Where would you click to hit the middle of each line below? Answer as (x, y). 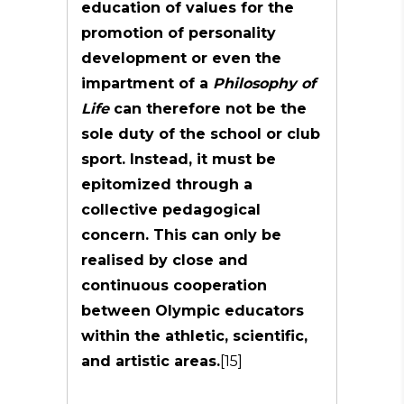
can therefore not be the (210, 109)
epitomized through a (167, 184)
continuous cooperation (174, 285)
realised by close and (165, 260)
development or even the (181, 58)
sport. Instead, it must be (179, 159)
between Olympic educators (193, 311)
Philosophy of (264, 83)
